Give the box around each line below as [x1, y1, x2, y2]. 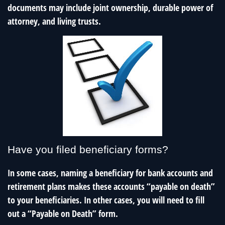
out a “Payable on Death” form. [8, 207, 118, 220]
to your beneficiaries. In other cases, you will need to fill [8, 194, 204, 206]
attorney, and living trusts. [8, 15, 101, 28]
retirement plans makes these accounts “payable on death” [8, 180, 215, 193]
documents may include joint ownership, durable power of [8, 2, 213, 14]
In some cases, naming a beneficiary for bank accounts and [8, 167, 213, 179]
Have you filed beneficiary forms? [8, 144, 168, 156]
